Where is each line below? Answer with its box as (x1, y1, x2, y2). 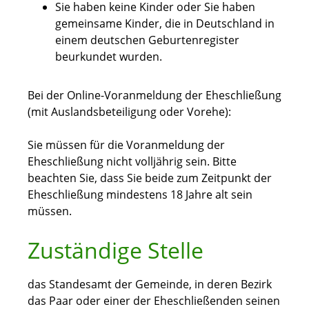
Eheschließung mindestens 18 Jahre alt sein (28, 187, 252, 203)
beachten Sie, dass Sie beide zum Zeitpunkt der (28, 170, 272, 186)
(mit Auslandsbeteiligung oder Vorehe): (28, 104, 231, 120)
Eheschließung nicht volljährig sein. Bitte (28, 154, 237, 170)
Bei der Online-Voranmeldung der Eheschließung (28, 88, 281, 103)
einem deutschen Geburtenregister (55, 32, 239, 48)
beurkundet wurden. (55, 49, 162, 65)
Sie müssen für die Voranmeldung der (28, 137, 225, 153)
